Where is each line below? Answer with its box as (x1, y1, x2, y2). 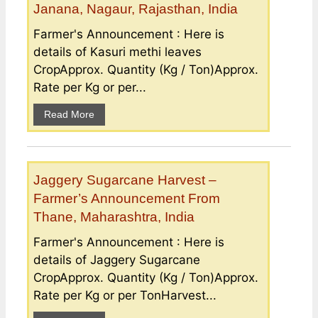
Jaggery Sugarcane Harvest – (33, 172, 216, 187)
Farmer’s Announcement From (33, 190, 220, 206)
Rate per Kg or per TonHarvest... (33, 287, 216, 302)
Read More (44, 108, 94, 120)
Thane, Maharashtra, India (33, 209, 194, 224)
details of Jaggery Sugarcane (33, 252, 200, 267)
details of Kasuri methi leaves (33, 44, 202, 59)
